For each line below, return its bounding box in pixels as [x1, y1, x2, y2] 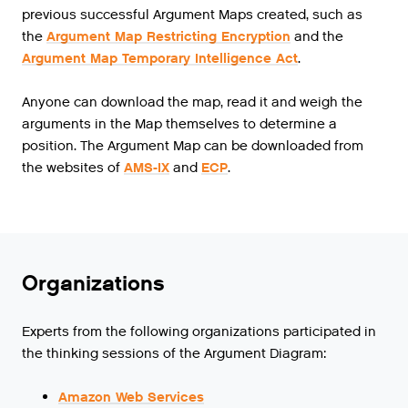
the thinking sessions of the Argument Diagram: [22, 344, 326, 363]
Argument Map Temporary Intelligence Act [22, 49, 298, 68]
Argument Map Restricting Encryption [46, 27, 291, 46]
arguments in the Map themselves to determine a [22, 115, 337, 134]
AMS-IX [124, 158, 169, 178]
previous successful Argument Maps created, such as [22, 5, 362, 25]
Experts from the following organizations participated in [22, 322, 376, 342]
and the [291, 27, 343, 46]
